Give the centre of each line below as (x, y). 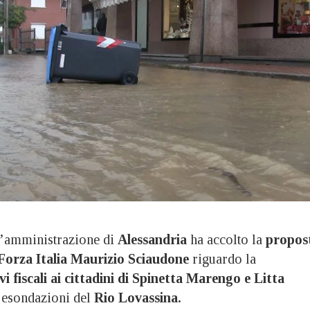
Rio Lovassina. (139, 297)
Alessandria (152, 239)
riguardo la (222, 258)
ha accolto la (226, 239)
